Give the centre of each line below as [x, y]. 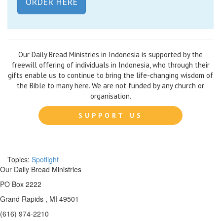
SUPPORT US [110, 115]
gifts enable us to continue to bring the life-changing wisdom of [110, 75]
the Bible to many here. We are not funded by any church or [110, 85]
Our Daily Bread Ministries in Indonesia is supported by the [110, 54]
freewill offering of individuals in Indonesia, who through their [110, 65]
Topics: [18, 159]
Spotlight [45, 159]
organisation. [110, 96]
